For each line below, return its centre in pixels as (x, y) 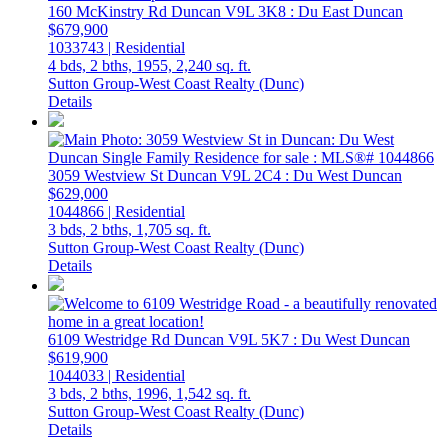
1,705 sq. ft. (173, 229)
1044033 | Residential (116, 375)
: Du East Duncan (346, 11)
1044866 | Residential (116, 211)
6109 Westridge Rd (111, 339)
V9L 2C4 (251, 175)
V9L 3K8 (255, 11)
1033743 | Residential (116, 47)
